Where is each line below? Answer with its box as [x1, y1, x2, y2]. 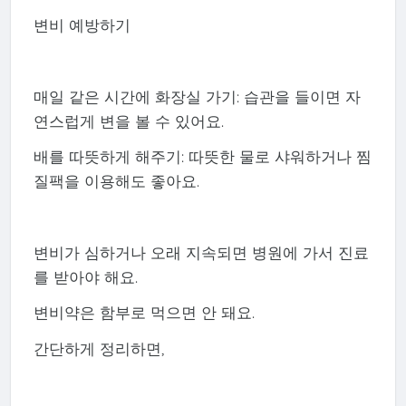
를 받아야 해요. [33, 267, 138, 287]
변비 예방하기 [33, 15, 130, 35]
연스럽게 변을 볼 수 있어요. [33, 111, 224, 131]
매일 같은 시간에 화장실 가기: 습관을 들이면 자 [33, 87, 361, 107]
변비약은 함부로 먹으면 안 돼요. [33, 303, 255, 323]
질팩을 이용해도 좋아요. [33, 171, 199, 191]
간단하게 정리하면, [33, 338, 164, 358]
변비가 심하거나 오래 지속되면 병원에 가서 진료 [33, 243, 369, 263]
